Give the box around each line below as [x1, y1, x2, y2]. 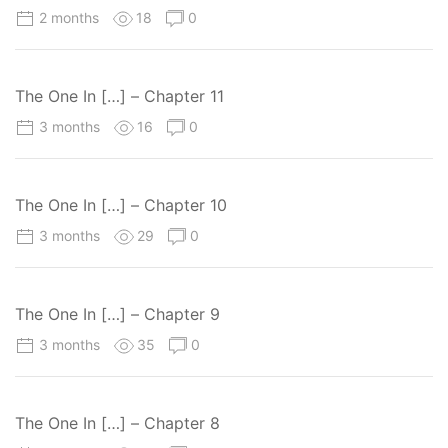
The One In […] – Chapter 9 [15, 304, 220, 325]
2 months [39, 8, 103, 26]
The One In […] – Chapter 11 [15, 85, 224, 106]
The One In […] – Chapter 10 [15, 194, 227, 215]
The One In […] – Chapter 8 [15, 413, 220, 434]
